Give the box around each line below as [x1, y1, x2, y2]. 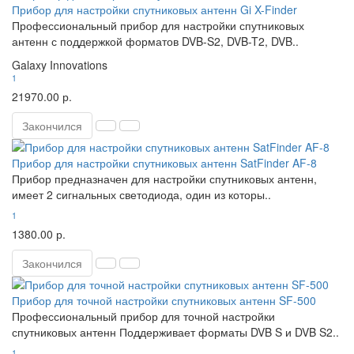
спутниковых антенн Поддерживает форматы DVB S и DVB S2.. [12, 324, 339, 340]
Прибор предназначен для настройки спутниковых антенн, [12, 171, 317, 186]
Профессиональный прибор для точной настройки [12, 308, 275, 324]
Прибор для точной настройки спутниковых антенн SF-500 [12, 292, 316, 308]
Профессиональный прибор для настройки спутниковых [12, 17, 304, 33]
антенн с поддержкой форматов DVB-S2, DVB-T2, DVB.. [12, 33, 299, 49]
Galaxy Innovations [12, 57, 107, 73]
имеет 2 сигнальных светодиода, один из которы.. [12, 186, 271, 202]
